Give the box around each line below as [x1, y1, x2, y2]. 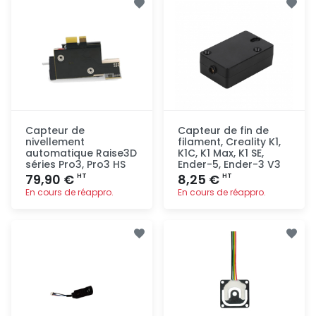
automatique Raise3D [25, 145, 137, 160]
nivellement [25, 134, 85, 149]
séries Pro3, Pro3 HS [25, 157, 126, 171]
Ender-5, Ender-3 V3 [178, 157, 281, 171]
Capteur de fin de [178, 123, 269, 138]
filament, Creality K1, [178, 134, 281, 149]
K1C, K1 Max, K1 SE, [178, 145, 264, 160]
